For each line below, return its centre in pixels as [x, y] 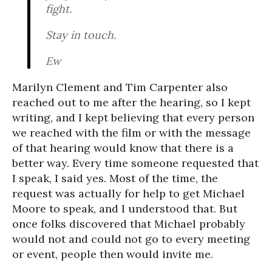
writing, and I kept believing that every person [133, 117]
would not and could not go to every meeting [131, 239]
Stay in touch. [81, 35]
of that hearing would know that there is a [123, 148]
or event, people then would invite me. [113, 254]
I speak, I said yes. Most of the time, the [115, 178]
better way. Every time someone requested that [135, 163]
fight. [59, 9]
